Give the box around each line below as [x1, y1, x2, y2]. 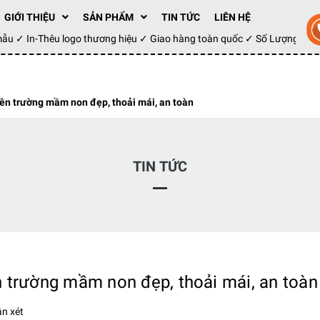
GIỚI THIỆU [4, 11, 55, 23]
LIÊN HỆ [214, 11, 251, 23]
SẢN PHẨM [82, 11, 134, 23]
